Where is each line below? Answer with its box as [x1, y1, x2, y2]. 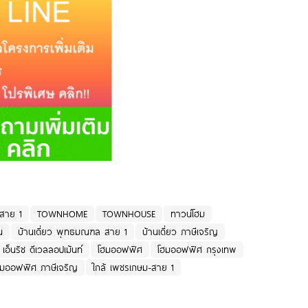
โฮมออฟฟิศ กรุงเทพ [157, 243, 236, 257]
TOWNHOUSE [102, 207, 155, 221]
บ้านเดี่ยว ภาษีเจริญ [142, 225, 218, 239]
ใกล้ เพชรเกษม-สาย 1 [93, 261, 174, 275]
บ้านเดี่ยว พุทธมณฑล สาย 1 [18, 225, 127, 239]
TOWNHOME [37, 207, 87, 221]
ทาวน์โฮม [170, 207, 205, 221]
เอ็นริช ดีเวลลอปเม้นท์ [3, 243, 82, 257]
